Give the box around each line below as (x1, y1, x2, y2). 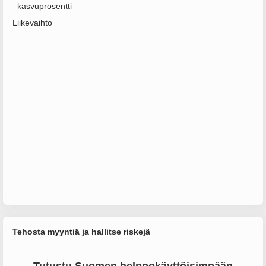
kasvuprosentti (17, 1, 72, 11)
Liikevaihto (12, 18, 52, 27)
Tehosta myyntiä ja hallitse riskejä (12, 227, 150, 236)
